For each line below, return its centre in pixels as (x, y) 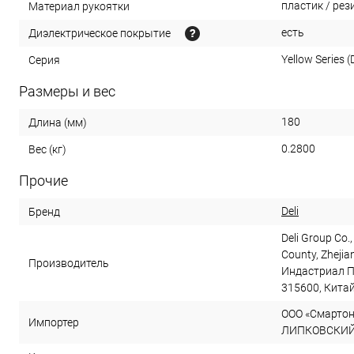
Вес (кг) (47, 149)
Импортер (54, 322)
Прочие (43, 181)
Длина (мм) (58, 122)
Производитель (69, 263)
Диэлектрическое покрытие (100, 33)
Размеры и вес (67, 91)
